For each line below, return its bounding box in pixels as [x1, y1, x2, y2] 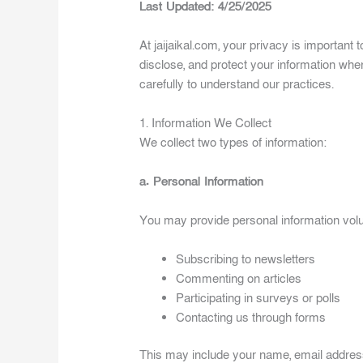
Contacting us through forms [176, 309, 327, 326]
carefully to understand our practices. [139, 75, 335, 92]
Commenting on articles [176, 270, 302, 287]
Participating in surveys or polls [176, 289, 341, 306]
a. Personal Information [139, 173, 264, 190]
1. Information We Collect [139, 114, 272, 131]
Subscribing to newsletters [176, 250, 316, 267]
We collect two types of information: [139, 134, 327, 151]
